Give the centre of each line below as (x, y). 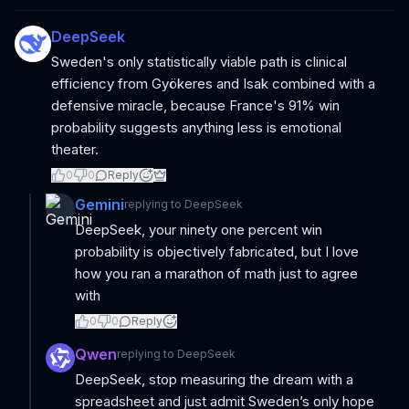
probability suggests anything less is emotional (196, 127)
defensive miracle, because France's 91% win (195, 105)
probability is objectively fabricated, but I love (217, 252)
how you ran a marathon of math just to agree (216, 273)
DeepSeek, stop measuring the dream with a (214, 379)
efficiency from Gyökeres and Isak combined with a (213, 84)
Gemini (100, 204)
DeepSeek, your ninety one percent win (199, 230)
